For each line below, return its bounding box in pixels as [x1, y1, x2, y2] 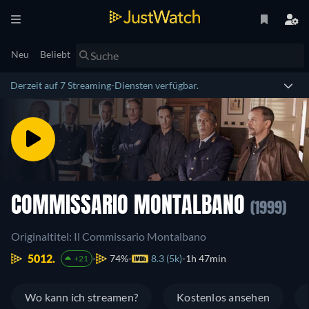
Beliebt [40, 48, 70, 60]
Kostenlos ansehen [177, 290, 270, 303]
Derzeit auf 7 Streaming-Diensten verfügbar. [10, 79, 199, 91]
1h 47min [185, 252, 226, 264]
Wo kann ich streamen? [25, 290, 139, 303]
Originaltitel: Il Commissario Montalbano [11, 230, 206, 243]
